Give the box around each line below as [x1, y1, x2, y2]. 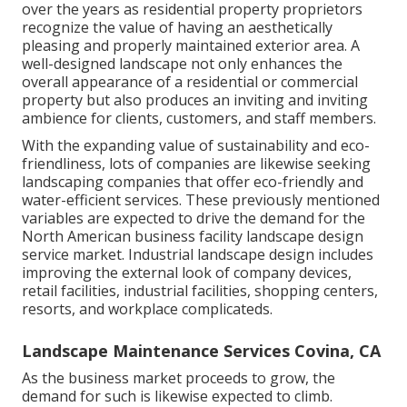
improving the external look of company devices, [22, 262, 352, 283]
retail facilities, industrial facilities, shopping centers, [22, 280, 378, 301]
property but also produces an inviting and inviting [22, 89, 368, 110]
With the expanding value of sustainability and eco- [22, 134, 370, 155]
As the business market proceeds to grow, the [22, 367, 335, 388]
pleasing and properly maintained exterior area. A [22, 35, 360, 55]
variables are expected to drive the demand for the [22, 207, 365, 228]
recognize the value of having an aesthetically [22, 16, 333, 37]
